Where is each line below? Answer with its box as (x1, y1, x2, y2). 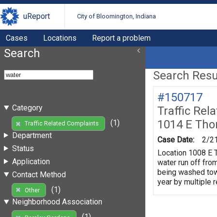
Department (12, 130, 52, 140)
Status (12, 143, 34, 153)
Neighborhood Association (12, 197, 102, 207)
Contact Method (12, 170, 66, 179)
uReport (23, 12, 50, 21)
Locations (43, 33, 77, 43)
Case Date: (157, 135, 194, 144)
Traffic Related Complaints (24, 120, 99, 127)
